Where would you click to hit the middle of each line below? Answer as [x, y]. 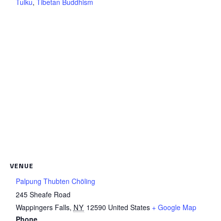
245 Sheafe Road [43, 195]
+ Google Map [174, 207]
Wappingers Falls [42, 207]
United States [129, 207]
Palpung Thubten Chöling [55, 181]
